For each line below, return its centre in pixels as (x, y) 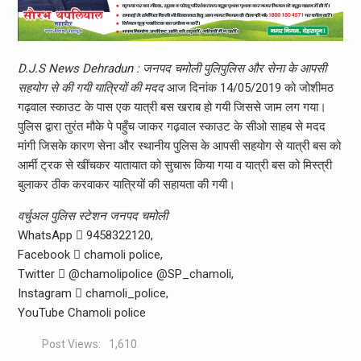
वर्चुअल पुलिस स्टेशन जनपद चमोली (92, 216)
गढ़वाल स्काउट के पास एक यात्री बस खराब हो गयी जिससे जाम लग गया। (172, 107)
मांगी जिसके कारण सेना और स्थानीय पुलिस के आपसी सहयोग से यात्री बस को (179, 145)
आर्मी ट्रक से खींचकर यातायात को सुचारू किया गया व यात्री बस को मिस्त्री (174, 165)
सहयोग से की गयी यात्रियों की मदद (90, 87)
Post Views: (71, 344)
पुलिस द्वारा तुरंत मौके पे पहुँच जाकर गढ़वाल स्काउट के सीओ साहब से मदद (171, 126)
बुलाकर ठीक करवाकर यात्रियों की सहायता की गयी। (126, 184)
